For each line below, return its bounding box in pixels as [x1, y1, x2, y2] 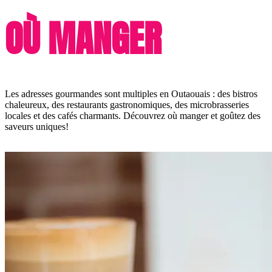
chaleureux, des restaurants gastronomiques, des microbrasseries [5, 100, 249, 110]
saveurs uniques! [5, 121, 69, 132]
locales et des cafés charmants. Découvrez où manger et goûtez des [5, 110, 260, 121]
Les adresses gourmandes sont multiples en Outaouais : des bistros [5, 89, 257, 100]
